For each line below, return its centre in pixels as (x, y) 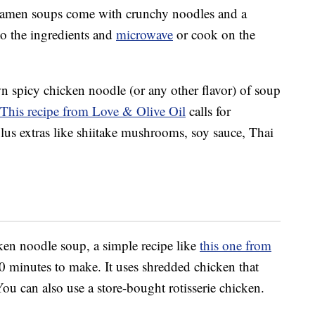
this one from (236, 245)
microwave (144, 34)
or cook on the (214, 34)
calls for (208, 111)
